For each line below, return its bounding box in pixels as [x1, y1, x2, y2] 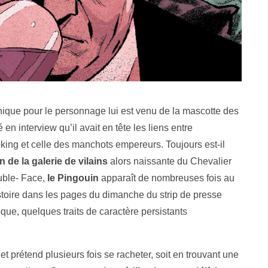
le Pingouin [45, 172, 99, 183]
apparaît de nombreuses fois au [99, 172, 234, 183]
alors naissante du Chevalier [108, 156, 232, 166]
